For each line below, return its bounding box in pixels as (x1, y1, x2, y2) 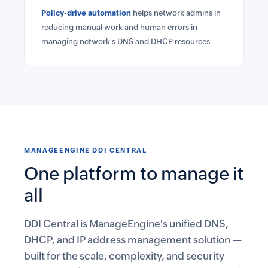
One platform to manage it (24, 163, 244, 184)
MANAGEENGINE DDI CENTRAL (24, 147, 147, 154)
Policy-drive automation (41, 8, 131, 17)
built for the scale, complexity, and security (24, 250, 224, 262)
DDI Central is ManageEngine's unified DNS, (24, 218, 229, 230)
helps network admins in (131, 8, 221, 17)
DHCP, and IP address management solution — (24, 234, 242, 246)
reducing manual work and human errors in (41, 23, 197, 32)
